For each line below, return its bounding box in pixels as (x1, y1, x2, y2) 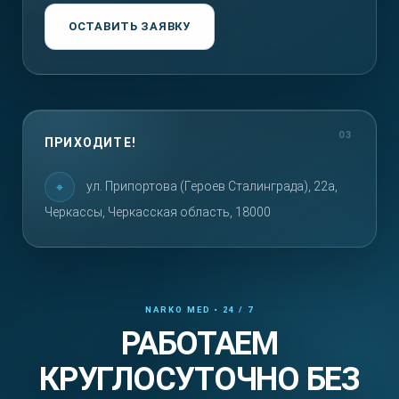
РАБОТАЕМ (121, 325, 278, 363)
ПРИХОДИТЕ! (45, 135, 136, 151)
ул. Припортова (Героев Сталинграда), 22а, (84, 179, 338, 194)
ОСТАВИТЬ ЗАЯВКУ (69, 20, 191, 34)
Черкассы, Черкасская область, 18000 (45, 205, 271, 220)
